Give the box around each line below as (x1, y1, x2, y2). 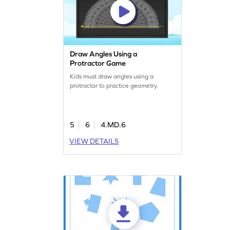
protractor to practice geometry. (70, 82, 159, 89)
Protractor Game (70, 59, 126, 67)
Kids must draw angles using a (70, 72, 154, 80)
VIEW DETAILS (69, 137, 119, 145)
